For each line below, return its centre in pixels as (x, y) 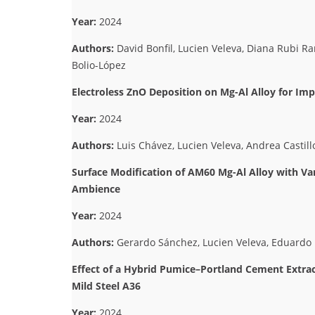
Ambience (96, 188)
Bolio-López (99, 65)
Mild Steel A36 (106, 285)
